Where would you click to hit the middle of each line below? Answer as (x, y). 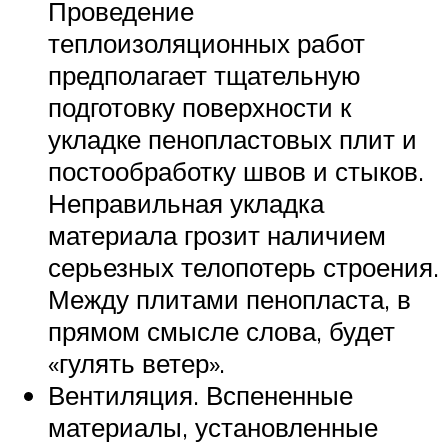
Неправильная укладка (186, 202)
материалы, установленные (213, 426)
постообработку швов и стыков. (236, 170)
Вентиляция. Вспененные (200, 394)
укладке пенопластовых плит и (232, 138)
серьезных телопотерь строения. (243, 266)
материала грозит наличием (217, 234)
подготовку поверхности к (199, 106)
